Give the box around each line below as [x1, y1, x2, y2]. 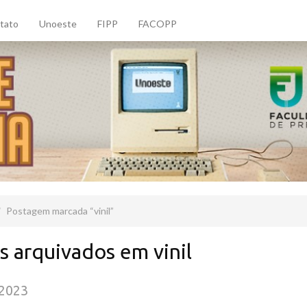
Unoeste [39, 18, 77, 29]
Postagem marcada [6, 205, 90, 217]
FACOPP [138, 18, 177, 29]
